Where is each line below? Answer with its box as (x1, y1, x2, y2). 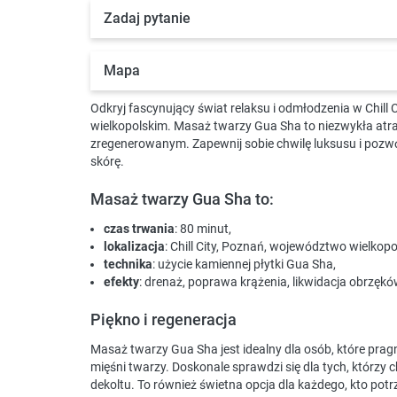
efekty (104, 275, 139, 290)
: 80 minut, (175, 222, 231, 237)
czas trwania (104, 222, 175, 237)
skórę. (90, 154, 124, 169)
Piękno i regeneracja (90, 310, 237, 330)
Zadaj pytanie (104, 10, 191, 27)
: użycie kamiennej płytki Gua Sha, (152, 257, 336, 272)
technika (104, 257, 152, 272)
